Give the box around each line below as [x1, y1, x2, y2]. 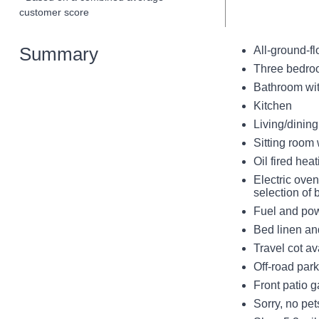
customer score [19, 6, 89, 18]
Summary [19, 44, 98, 65]
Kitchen [253, 100, 292, 113]
